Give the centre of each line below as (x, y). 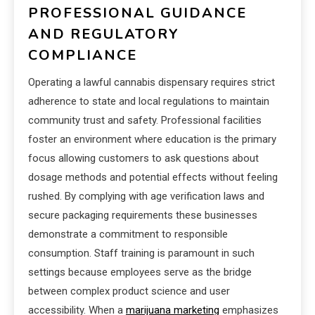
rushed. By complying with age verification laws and (146, 196)
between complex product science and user (129, 291)
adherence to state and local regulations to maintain (149, 101)
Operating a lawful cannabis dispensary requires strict (152, 82)
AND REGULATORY (104, 34)
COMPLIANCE (83, 55)
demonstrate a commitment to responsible (128, 234)
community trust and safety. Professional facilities (145, 120)
